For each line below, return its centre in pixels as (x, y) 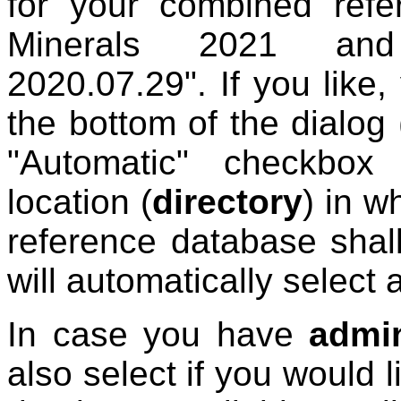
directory (227, 201)
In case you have (158, 334)
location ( (80, 201)
